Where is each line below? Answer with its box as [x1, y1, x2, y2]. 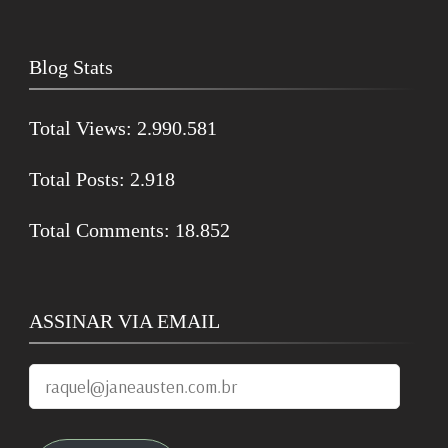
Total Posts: [29, 167, 130, 190]
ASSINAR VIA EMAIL [29, 309, 220, 332]
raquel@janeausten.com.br [28, 367, 243, 393]
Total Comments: [29, 218, 175, 241]
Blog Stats [29, 55, 113, 78]
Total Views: [29, 116, 137, 139]
